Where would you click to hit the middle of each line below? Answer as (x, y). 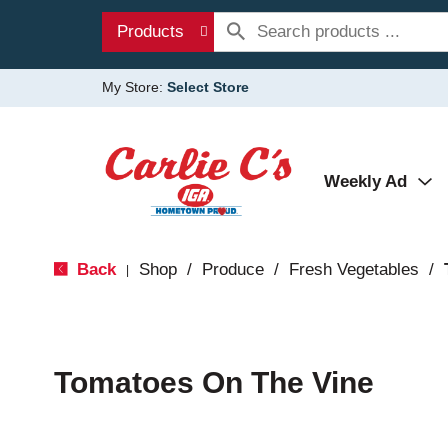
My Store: (134, 87)
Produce (232, 269)
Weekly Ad (365, 181)
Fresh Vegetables (353, 269)
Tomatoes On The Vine (213, 382)
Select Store (208, 87)
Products (150, 31)
